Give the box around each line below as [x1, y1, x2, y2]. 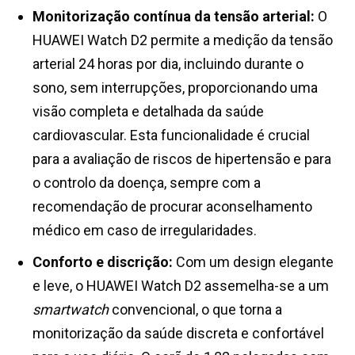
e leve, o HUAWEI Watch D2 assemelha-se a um [32, 277, 329, 295]
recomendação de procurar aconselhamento [32, 198, 312, 216]
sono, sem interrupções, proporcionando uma [32, 79, 318, 97]
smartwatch [32, 301, 109, 319]
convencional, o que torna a [109, 301, 282, 319]
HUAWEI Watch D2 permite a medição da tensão [32, 32, 333, 49]
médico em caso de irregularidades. [32, 222, 257, 239]
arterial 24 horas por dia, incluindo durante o [32, 55, 303, 73]
